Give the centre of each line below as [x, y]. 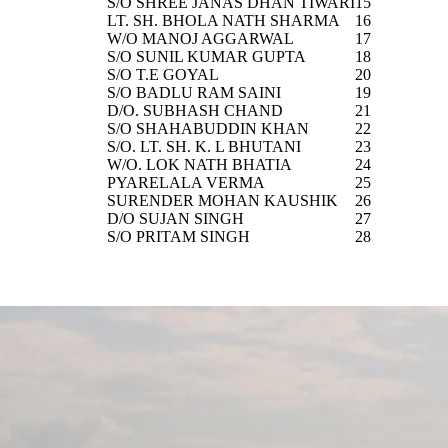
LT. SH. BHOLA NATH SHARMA [223, 20]
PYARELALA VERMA [186, 182]
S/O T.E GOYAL [163, 74]
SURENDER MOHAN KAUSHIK [222, 200]
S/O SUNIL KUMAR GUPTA [206, 56]
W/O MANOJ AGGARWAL [200, 38]
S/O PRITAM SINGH [178, 236]
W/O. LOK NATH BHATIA [199, 164]
